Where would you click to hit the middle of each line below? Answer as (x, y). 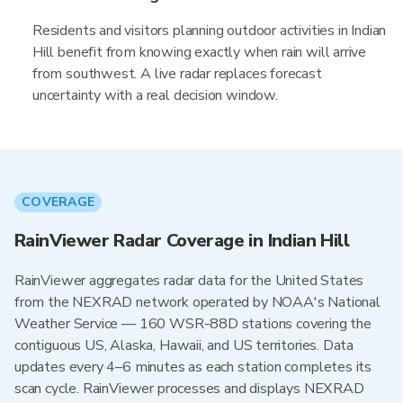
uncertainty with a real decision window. (155, 95)
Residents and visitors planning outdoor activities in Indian (210, 31)
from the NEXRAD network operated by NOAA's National (197, 302)
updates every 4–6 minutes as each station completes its (193, 367)
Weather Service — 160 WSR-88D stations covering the (193, 324)
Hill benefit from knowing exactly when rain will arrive (200, 52)
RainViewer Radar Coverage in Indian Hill (182, 241)
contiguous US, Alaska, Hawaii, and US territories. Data (184, 345)
